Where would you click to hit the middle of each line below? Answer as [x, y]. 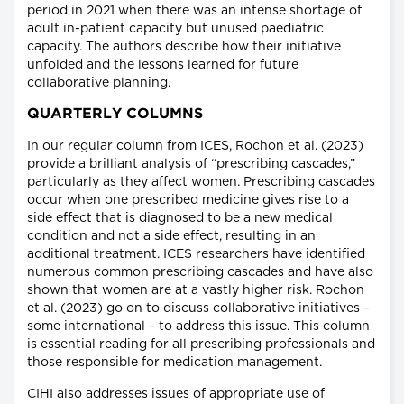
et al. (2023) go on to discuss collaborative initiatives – [198, 309]
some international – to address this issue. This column [198, 327]
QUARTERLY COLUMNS [115, 115]
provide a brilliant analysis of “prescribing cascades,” [191, 165]
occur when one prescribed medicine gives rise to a [188, 201]
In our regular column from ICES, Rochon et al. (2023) [195, 147]
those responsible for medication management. [174, 363]
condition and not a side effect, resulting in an [171, 237]
